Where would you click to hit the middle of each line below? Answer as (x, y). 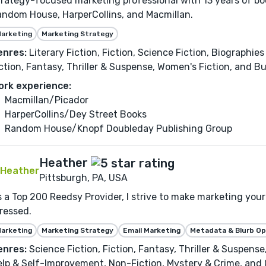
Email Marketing (152, 231)
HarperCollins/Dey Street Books (76, 115)
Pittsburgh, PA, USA (83, 178)
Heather (64, 163)
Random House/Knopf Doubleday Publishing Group (118, 129)
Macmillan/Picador (47, 100)
